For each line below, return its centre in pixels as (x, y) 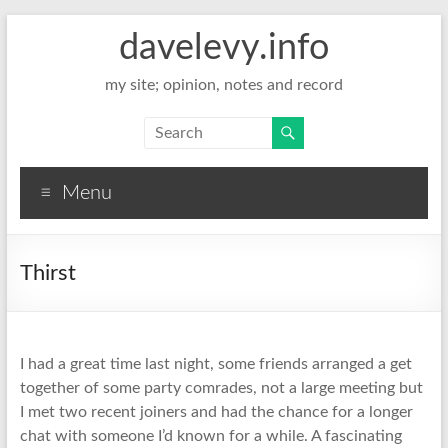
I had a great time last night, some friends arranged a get (215, 364)
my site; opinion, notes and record (223, 85)
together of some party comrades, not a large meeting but (221, 388)
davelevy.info (223, 48)
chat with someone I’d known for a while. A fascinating (210, 436)
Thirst (47, 273)
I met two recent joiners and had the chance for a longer (216, 412)
